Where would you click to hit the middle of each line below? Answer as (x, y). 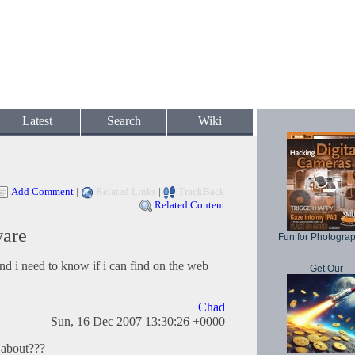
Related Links (126, 191)
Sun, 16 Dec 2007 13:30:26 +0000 (138, 322)
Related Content (190, 205)
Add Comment (42, 191)
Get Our (326, 269)
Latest (37, 121)
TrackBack (202, 191)
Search (124, 121)
